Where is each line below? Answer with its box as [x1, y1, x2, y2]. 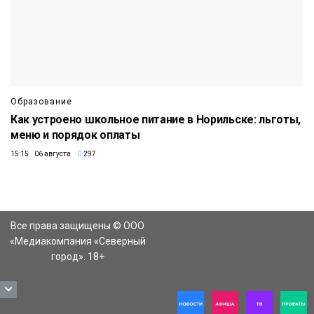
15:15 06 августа [11, 149, 71, 158]
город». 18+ [50, 250, 104, 262]
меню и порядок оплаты [11, 128, 140, 142]
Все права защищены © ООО [11, 219, 144, 231]
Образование [11, 96, 72, 107]
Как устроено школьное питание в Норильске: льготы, [11, 112, 301, 126]
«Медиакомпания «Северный [9, 235, 146, 247]
